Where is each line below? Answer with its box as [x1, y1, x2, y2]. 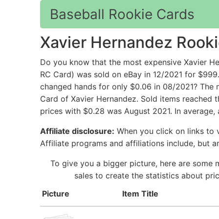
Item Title [122, 189, 158, 199]
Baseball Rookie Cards [50, 6, 195, 22]
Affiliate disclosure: [40, 126, 114, 136]
